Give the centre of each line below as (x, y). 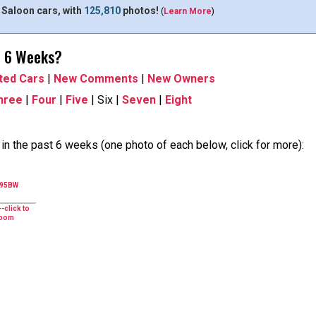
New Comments (96, 79)
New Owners (181, 79)
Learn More (188, 11)
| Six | (105, 100)
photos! (140, 11)
